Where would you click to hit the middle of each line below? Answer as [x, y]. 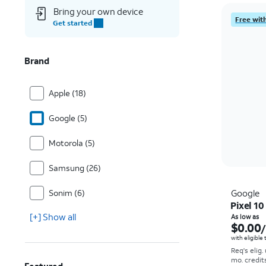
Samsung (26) [75, 168]
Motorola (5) [72, 143]
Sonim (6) [67, 193]
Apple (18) [67, 93]
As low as [245, 217]
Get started [73, 23]
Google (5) [68, 118]
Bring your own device [98, 11]
